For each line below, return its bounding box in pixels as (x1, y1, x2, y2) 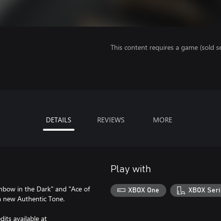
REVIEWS (97, 115, 124, 124)
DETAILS (46, 115, 71, 124)
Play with (110, 164, 151, 174)
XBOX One (128, 186, 160, 194)
